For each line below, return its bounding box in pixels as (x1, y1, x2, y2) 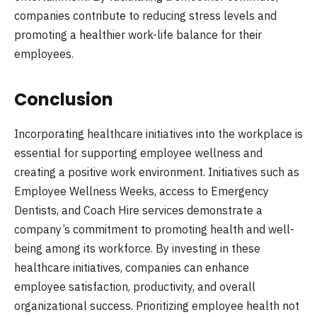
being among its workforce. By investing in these (14, 241, 260, 255)
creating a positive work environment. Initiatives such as (14, 164, 299, 179)
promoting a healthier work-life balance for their (14, 28, 262, 42)
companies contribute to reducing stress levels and (14, 8, 277, 23)
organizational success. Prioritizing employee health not (14, 298, 299, 313)
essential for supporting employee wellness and (14, 145, 263, 160)
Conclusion (14, 87, 113, 111)
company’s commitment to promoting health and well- (14, 221, 294, 236)
